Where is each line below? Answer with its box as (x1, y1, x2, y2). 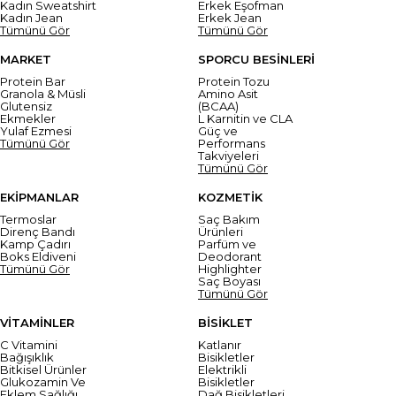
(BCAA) (198, 98, 239, 113)
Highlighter (198, 261, 262, 276)
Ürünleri (198, 224, 243, 239)
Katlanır (198, 337, 241, 352)
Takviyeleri (198, 148, 259, 163)
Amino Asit (198, 86, 258, 101)
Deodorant (198, 248, 262, 263)
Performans (198, 135, 265, 150)
